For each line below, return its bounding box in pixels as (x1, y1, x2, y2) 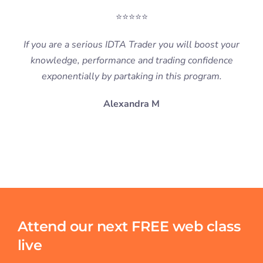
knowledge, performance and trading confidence (30, 54, 233, 68)
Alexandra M (103, 97, 160, 111)
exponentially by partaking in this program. (41, 70, 222, 83)
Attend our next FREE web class (17, 218, 241, 235)
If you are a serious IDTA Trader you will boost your (23, 38, 240, 52)
